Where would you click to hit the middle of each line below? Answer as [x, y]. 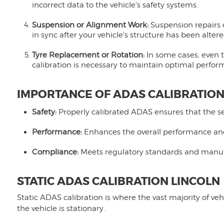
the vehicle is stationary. [61, 208]
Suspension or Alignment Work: [90, 25]
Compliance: [55, 152]
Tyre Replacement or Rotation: [89, 55]
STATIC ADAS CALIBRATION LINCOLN [118, 182]
